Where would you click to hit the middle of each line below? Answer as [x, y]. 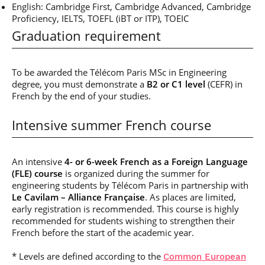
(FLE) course [37, 173]
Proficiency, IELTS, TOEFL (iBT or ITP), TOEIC [100, 18]
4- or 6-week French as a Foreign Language [156, 161]
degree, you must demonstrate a [79, 84]
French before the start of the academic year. [103, 232]
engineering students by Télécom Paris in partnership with [130, 185]
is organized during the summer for [136, 173]
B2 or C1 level [176, 84]
